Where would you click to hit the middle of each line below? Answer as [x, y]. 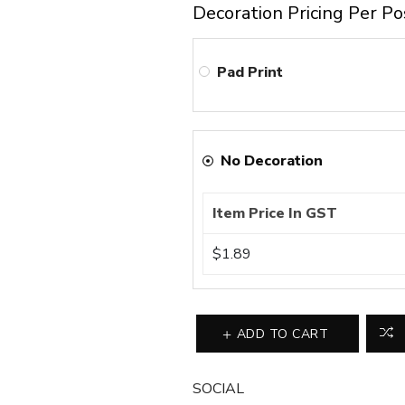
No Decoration [272, 161]
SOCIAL [219, 389]
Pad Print [250, 72]
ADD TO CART [283, 334]
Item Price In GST [275, 213]
